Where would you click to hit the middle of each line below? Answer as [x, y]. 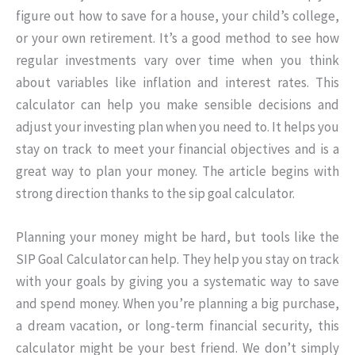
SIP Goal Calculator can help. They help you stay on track [177, 260]
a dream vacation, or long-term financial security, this [177, 326]
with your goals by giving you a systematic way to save [177, 282]
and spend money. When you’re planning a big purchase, [177, 304]
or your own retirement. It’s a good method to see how [177, 38]
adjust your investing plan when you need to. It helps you [177, 127]
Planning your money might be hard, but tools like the [177, 237]
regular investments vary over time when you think [177, 60]
